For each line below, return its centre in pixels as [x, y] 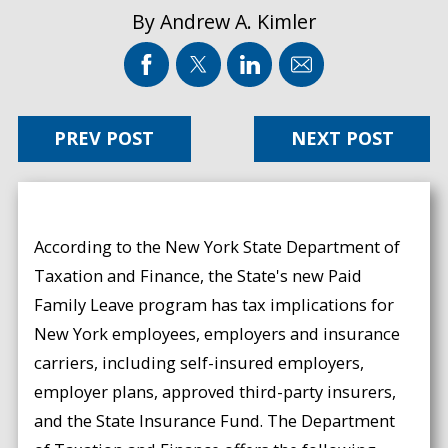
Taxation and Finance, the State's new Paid [198, 275]
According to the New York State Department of [217, 246]
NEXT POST [342, 138]
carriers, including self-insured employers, [199, 362]
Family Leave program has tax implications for [214, 304]
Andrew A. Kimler [238, 21]
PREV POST [104, 138]
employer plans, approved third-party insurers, [215, 391]
